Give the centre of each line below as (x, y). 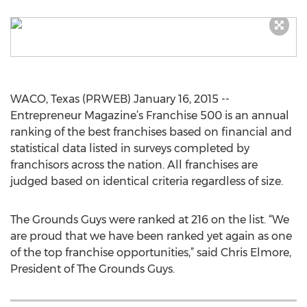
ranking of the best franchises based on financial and (151, 132)
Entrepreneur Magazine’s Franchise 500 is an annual (150, 115)
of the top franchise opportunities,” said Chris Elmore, (151, 253)
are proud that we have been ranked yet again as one (151, 236)
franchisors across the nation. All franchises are (134, 165)
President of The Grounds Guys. (93, 269)
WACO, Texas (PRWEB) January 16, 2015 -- (120, 99)
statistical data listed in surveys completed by (130, 148)
